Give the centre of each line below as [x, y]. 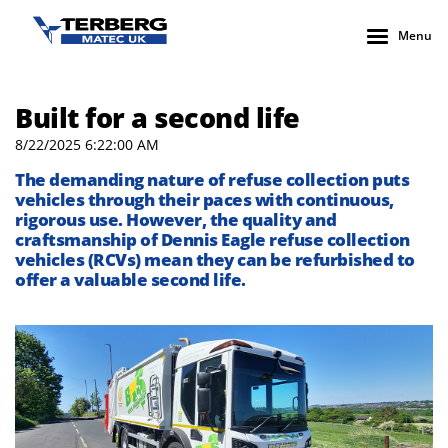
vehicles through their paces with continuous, [204, 199]
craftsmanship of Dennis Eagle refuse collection [212, 239]
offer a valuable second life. [130, 279]
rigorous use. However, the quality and [175, 219]
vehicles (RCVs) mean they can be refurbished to [215, 259]
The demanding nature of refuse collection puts [212, 179]
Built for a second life [157, 117]
